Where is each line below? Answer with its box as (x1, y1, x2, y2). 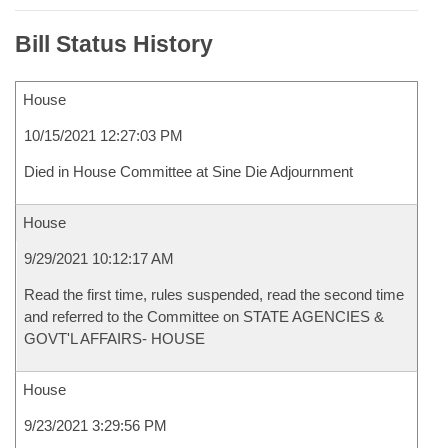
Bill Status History (15, 31, 213, 57)
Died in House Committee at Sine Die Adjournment (24, 163, 353, 180)
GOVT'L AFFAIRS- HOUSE (24, 330, 205, 347)
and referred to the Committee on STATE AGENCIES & (24, 308, 384, 325)
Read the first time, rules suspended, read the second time (24, 286, 404, 303)
